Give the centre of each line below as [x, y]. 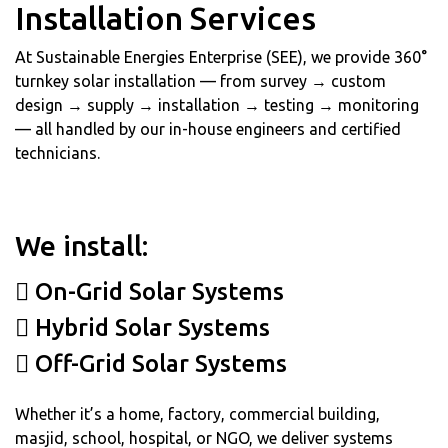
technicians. [57, 152]
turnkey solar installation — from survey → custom [200, 80]
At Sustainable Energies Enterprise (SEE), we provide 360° [221, 56]
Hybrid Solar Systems [149, 327]
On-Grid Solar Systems [156, 291]
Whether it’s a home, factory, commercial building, [197, 413]
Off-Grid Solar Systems [158, 363]
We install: [81, 245]
